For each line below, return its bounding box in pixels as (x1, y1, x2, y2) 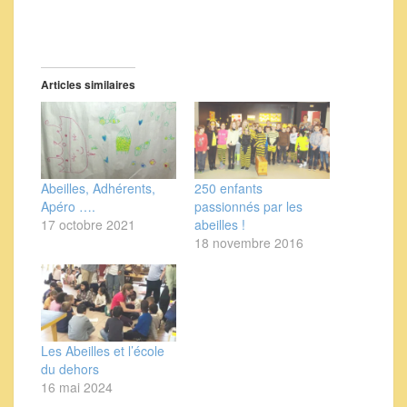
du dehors (41, 360, 99, 379)
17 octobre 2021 (41, 215, 135, 234)
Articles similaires (41, 76, 135, 93)
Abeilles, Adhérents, (41, 179, 155, 198)
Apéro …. (41, 197, 95, 216)
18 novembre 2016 (194, 233, 303, 253)
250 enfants (194, 179, 263, 198)
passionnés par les (194, 197, 303, 216)
